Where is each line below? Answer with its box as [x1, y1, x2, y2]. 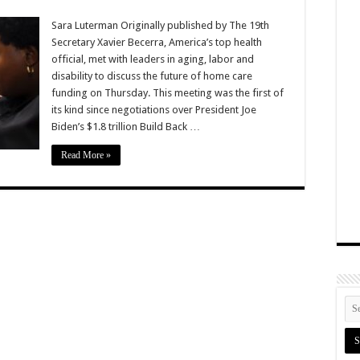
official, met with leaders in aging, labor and [51, 52, 254, 65]
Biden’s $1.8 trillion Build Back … [51, 120, 200, 133]
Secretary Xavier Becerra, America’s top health [51, 35, 262, 48]
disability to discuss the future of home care [51, 69, 252, 82]
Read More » [61, 149, 111, 161]
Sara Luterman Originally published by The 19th [51, 18, 269, 31]
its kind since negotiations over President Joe [51, 103, 256, 116]
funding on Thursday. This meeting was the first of [51, 86, 284, 99]
